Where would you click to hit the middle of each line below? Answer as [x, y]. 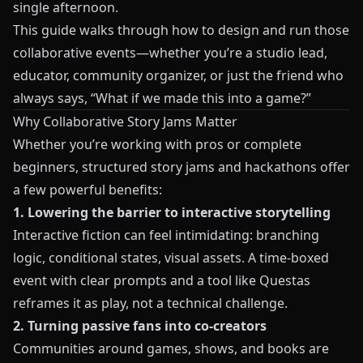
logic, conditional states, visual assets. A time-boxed [171, 258]
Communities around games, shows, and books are [171, 348]
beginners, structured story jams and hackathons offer [181, 167]
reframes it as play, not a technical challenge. [150, 303]
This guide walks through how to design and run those [181, 30]
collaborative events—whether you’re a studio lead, [170, 53]
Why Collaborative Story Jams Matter [125, 122]
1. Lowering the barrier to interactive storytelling [172, 212]
